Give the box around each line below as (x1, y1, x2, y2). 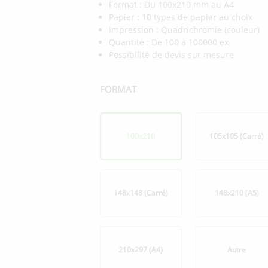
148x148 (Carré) (113, 188, 168, 199)
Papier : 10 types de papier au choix (108, 11, 252, 23)
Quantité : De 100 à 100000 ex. (108, 36, 231, 48)
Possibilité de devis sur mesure (108, 49, 234, 61)
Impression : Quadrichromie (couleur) (108, 24, 260, 36)
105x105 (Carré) (209, 131, 264, 142)
